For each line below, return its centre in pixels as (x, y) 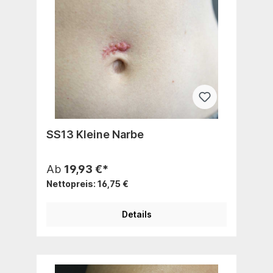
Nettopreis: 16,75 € (87, 183)
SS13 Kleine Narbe (95, 134)
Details (136, 214)
